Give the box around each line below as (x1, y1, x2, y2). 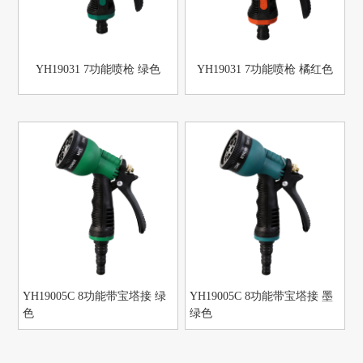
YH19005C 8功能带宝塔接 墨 (190, 290, 334, 303)
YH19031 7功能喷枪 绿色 (36, 63, 161, 76)
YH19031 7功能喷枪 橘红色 (196, 63, 333, 76)
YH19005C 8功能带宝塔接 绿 (23, 290, 167, 303)
